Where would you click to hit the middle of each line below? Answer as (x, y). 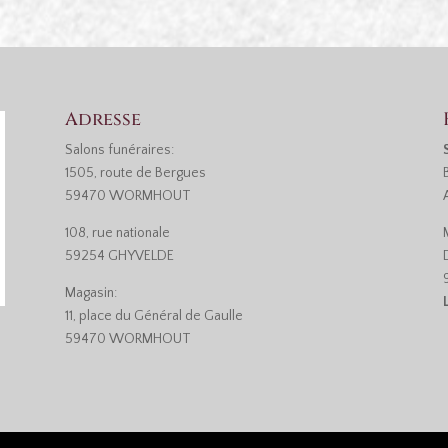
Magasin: (90, 293)
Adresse (102, 120)
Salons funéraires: (119, 150)
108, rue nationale (117, 233)
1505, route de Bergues (135, 173)
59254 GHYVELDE (119, 256)
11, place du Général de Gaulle (153, 316)
